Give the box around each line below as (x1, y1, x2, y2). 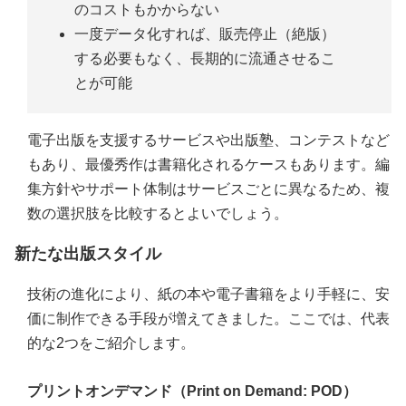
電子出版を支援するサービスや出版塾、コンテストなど (27, 132, 390, 149)
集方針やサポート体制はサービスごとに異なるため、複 (27, 181, 390, 198)
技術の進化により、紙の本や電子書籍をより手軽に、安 (27, 286, 390, 303)
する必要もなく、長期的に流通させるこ (74, 50, 336, 66)
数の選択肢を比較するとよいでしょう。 (27, 206, 288, 222)
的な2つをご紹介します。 (27, 335, 195, 352)
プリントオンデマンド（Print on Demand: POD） (27, 383, 357, 400)
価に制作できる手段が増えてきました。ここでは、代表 (27, 311, 390, 327)
